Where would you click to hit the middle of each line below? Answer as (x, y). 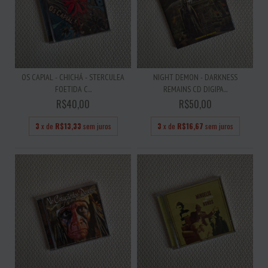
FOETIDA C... (73, 89)
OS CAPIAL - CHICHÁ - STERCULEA (73, 77)
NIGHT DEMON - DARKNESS (195, 77)
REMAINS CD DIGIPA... (195, 89)
